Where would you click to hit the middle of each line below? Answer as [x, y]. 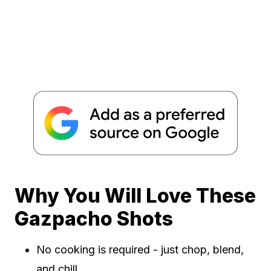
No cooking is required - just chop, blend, [140, 249]
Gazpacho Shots [94, 218]
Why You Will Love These [135, 195]
